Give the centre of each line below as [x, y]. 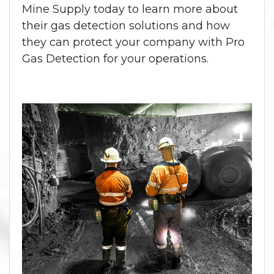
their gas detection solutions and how [126, 26]
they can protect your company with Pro [133, 43]
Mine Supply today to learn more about [130, 9]
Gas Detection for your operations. [115, 59]
